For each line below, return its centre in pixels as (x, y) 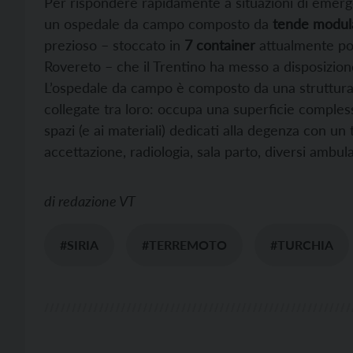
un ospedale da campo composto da (158, 23)
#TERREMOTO (184, 244)
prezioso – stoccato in (114, 45)
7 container (220, 45)
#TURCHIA (302, 244)
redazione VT (97, 201)
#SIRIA (79, 244)
